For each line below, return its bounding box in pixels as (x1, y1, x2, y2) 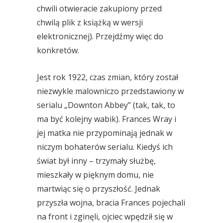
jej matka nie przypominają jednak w (37, 127, 172, 138)
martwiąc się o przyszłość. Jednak (37, 183, 160, 194)
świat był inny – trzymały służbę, (37, 155, 156, 166)
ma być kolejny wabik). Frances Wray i (37, 113, 176, 124)
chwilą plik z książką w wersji (37, 17, 143, 28)
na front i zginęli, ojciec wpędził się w (37, 211, 173, 222)
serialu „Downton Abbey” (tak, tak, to (37, 100, 175, 111)
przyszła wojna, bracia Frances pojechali (37, 197, 185, 208)
